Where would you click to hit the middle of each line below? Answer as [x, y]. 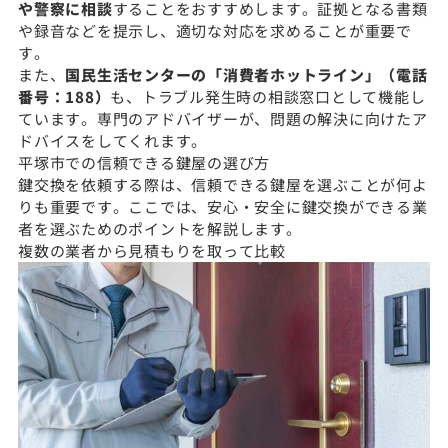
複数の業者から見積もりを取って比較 [152, 250]
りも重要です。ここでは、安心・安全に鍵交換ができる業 [223, 206]
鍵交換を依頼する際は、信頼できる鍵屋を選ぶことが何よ [223, 184]
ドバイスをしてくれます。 [112, 140]
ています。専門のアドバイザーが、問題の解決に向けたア [223, 118]
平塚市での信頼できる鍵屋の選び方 [144, 162]
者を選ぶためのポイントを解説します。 [160, 228]
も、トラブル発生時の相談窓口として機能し [268, 96]
